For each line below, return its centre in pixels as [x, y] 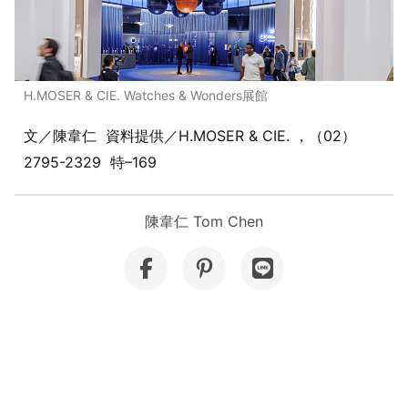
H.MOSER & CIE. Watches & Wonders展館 [146, 96]
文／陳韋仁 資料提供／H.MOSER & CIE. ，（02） [190, 136]
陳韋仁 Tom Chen [204, 222]
